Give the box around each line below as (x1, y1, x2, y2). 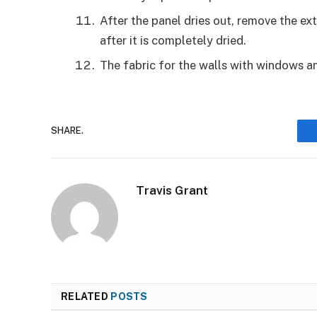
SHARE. (51, 125, 83, 137)
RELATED (61, 290, 111, 302)
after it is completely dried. (100, 33, 249, 47)
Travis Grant (136, 183, 208, 197)
